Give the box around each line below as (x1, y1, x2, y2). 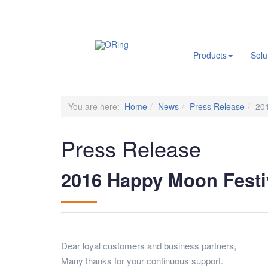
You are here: (68, 100, 124, 112)
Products (193, 49, 227, 61)
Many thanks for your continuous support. (61, 254, 223, 267)
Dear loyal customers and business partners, (61, 239, 236, 252)
